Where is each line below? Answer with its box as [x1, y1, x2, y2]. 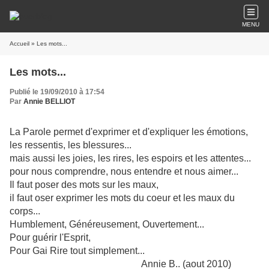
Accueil [10, 40, 29, 47]
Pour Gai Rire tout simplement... [10, 246, 145, 256]
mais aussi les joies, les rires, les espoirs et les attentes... [10, 153, 251, 163]
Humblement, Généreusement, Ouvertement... [10, 219, 204, 229]
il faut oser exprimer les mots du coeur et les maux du [10, 193, 235, 203]
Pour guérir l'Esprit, [10, 232, 91, 243]
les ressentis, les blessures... [10, 140, 131, 150]
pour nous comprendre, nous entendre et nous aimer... [10, 166, 238, 177]
